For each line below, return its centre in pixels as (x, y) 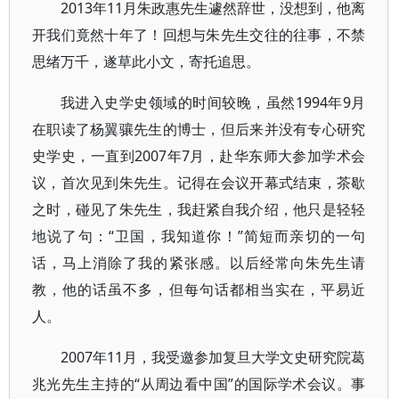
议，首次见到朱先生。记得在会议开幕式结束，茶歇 (199, 183)
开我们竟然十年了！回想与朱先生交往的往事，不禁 (199, 35)
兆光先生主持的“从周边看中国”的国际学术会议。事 (199, 384)
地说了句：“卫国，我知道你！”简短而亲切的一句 (199, 236)
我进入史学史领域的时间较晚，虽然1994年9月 (213, 102)
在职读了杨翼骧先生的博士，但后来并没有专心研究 (199, 129)
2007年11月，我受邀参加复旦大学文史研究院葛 (213, 357)
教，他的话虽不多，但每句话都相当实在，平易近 (199, 289)
